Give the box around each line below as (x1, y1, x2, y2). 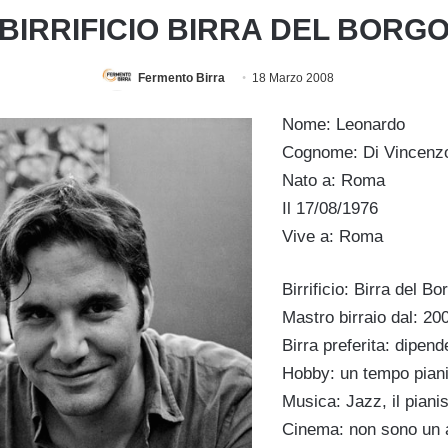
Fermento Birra (138, 70, 225, 85)
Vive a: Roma (281, 227, 383, 247)
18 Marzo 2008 (252, 70, 334, 85)
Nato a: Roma (281, 171, 385, 191)
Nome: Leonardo (281, 115, 405, 135)
